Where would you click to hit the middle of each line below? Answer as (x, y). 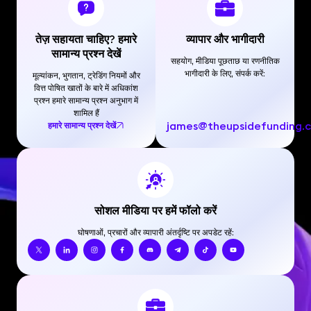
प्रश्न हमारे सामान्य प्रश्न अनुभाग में (86, 100)
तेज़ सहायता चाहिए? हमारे (86, 39)
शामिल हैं (86, 113)
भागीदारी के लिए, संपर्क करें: (225, 73)
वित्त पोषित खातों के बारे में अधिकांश (86, 88)
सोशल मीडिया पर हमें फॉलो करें (155, 210)
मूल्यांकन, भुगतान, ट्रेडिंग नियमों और (86, 75)
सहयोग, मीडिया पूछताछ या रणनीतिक (225, 61)
